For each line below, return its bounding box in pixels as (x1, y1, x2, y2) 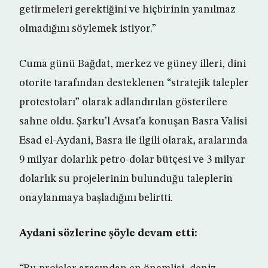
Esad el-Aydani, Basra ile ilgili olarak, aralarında (19, 135, 248, 147)
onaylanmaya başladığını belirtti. (19, 193, 173, 204)
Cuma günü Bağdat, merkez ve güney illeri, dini (19, 59, 246, 70)
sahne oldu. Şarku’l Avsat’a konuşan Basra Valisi (19, 116, 247, 127)
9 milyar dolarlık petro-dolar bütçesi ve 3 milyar (19, 154, 245, 166)
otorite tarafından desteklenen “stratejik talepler (19, 78, 249, 89)
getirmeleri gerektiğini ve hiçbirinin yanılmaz (19, 4, 236, 16)
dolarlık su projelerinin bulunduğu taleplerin (19, 173, 233, 185)
